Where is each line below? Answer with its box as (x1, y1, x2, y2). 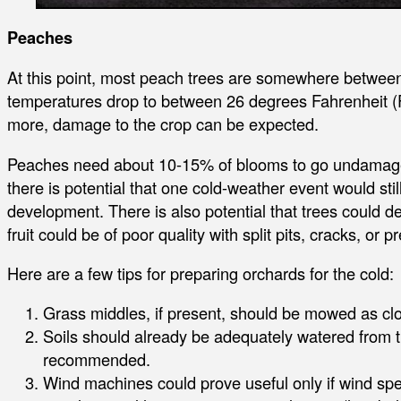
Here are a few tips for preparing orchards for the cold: (7, 260, 394, 285)
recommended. (43, 347, 150, 371)
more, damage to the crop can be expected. (7, 112, 319, 136)
